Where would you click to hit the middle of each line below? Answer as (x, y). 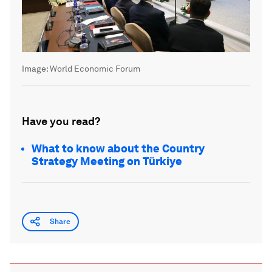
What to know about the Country (118, 149)
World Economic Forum (95, 69)
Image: (36, 69)
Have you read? (61, 121)
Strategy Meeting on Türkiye (107, 161)
